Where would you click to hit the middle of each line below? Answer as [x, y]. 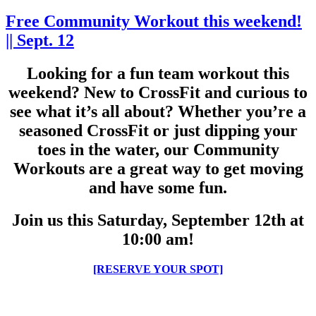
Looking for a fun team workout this [158, 73]
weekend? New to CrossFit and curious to [158, 92]
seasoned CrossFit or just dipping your [158, 130]
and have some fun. [158, 187]
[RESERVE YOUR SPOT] [158, 269]
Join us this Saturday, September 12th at [158, 220]
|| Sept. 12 [40, 40]
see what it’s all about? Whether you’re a [158, 111]
